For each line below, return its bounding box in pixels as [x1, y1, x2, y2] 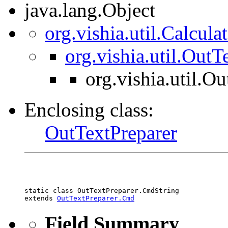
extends [24, 194, 57, 202]
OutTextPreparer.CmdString [77, 186, 179, 194]
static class [24, 186, 77, 194]
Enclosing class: [24, 98, 154, 121]
